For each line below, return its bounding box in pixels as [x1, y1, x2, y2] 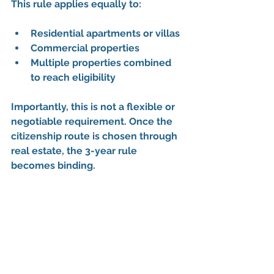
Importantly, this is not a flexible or [11, 101, 177, 113]
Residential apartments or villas [31, 28, 180, 40]
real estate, [11, 145, 67, 157]
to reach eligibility [31, 72, 116, 84]
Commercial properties [31, 42, 139, 54]
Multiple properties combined [31, 57, 174, 69]
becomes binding [11, 160, 93, 172]
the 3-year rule [67, 145, 139, 157]
